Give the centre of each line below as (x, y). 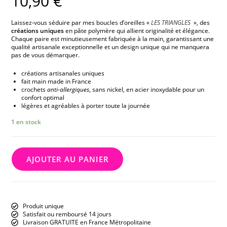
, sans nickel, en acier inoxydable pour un (147, 90)
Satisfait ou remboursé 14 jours (67, 214)
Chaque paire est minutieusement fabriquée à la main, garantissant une (113, 39)
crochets (34, 90)
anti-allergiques (68, 90)
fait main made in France (56, 82)
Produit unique (43, 206)
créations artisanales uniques (63, 73)
